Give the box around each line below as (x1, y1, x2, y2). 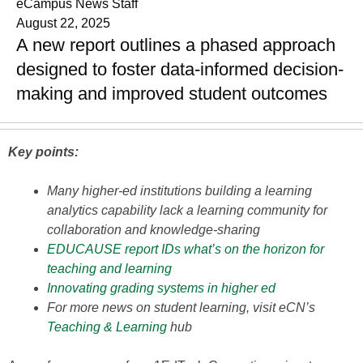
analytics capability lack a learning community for (47, 203, 327, 217)
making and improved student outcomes (16, 83, 327, 104)
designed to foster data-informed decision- (16, 59, 344, 79)
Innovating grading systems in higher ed (47, 281, 275, 295)
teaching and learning (47, 262, 172, 275)
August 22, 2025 (16, 16, 110, 30)
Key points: (8, 145, 79, 159)
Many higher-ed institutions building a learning (47, 184, 312, 198)
